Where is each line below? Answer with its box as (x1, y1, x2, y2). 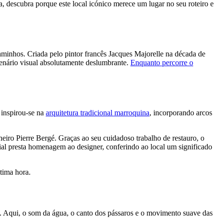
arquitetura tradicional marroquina (46, 108, 149, 117)
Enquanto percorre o (130, 58, 193, 67)
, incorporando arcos (149, 108, 212, 117)
